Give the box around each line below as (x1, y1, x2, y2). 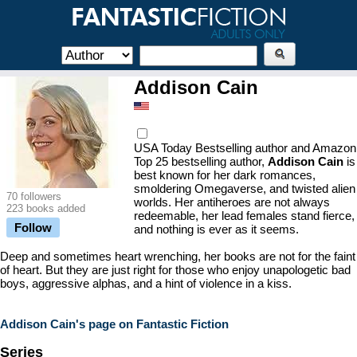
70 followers (6, 190, 61, 202)
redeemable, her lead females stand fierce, (134, 209, 355, 222)
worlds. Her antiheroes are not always (134, 195, 330, 209)
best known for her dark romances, (134, 168, 316, 182)
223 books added (6, 202, 85, 214)
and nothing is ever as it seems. (134, 222, 299, 236)
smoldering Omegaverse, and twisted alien (134, 182, 355, 195)
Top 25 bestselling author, (134, 155, 268, 168)
